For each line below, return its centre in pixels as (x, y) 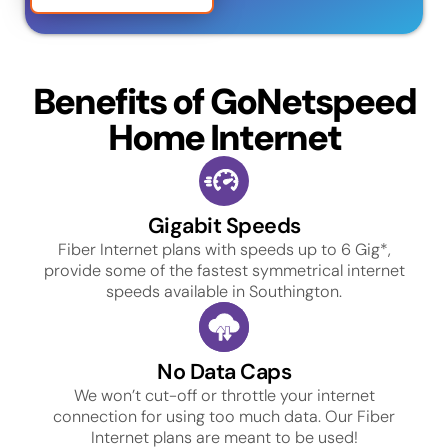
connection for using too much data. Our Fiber (224, 416)
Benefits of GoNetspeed (224, 101)
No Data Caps (224, 371)
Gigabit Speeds (224, 225)
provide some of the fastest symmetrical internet (224, 270)
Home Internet (224, 137)
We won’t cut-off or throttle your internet (224, 395)
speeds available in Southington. (224, 291)
